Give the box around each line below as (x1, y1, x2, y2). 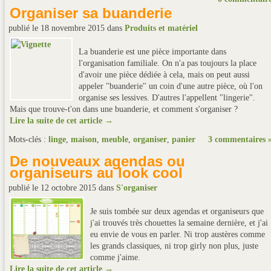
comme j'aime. (90, 253, 140, 262)
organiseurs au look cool (10, 165, 183, 181)
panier (172, 135, 195, 144)
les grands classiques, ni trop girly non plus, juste (90, 241, 258, 250)
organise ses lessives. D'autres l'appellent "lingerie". (79, 93, 255, 102)
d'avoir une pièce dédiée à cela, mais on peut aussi (79, 70, 250, 79)
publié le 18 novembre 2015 (8, 24, 107, 33)
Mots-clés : (8, 135, 48, 144)
